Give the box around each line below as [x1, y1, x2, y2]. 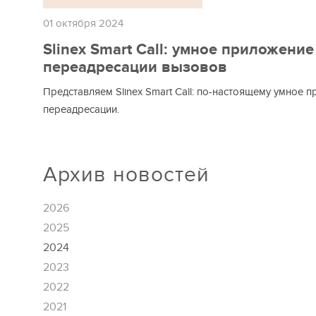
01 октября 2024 [42, 17, 123, 30]
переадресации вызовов [42, 58, 227, 77]
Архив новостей [42, 162, 209, 188]
